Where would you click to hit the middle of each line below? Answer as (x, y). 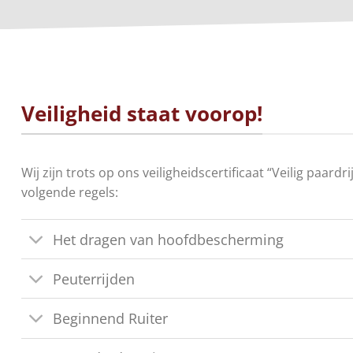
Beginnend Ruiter (111, 319)
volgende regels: (71, 193)
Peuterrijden (94, 279)
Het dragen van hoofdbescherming (169, 239)
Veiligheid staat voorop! (142, 114)
